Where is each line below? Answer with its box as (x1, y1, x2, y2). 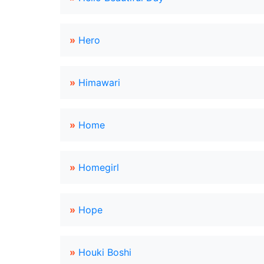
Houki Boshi (78, 246, 131, 258)
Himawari (78, 77, 120, 88)
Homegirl (78, 161, 119, 173)
